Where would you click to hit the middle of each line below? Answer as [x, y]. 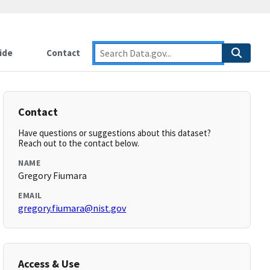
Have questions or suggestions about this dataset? [115, 133]
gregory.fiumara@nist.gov [72, 208]
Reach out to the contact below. [79, 143]
